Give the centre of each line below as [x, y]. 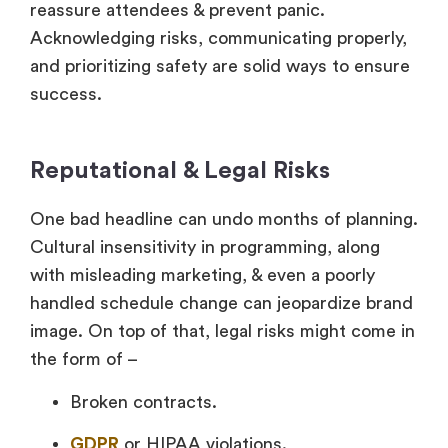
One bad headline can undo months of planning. [224, 219]
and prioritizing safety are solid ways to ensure [220, 66]
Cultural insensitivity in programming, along [205, 247]
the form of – [84, 359]
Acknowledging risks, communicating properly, [218, 38]
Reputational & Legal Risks [180, 171]
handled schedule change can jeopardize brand [221, 303]
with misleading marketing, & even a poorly [202, 275]
